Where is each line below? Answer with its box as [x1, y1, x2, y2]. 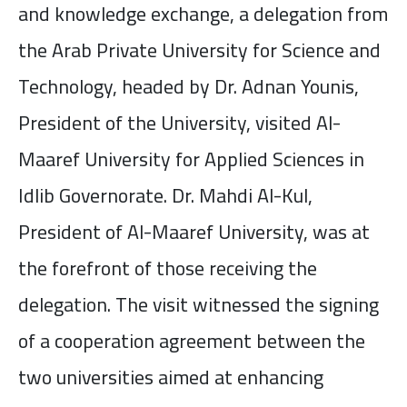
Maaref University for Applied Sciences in [18, 140, 364, 177]
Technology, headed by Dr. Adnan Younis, [18, 67, 359, 104]
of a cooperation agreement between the [18, 322, 365, 359]
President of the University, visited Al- [18, 104, 341, 141]
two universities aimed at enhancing [18, 358, 323, 395]
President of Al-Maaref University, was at [18, 213, 370, 250]
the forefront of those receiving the [18, 249, 317, 286]
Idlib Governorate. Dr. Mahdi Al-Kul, [18, 176, 313, 213]
